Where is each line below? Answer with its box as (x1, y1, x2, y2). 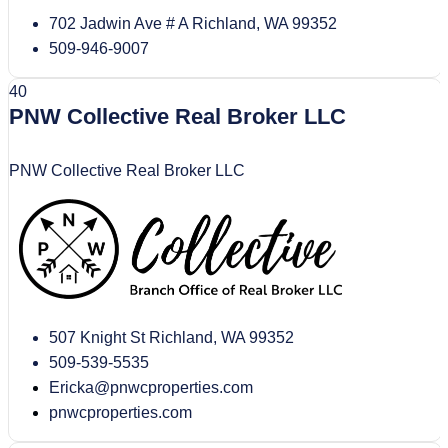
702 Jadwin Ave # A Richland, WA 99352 (49, 15, 337, 33)
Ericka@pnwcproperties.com (49, 379, 253, 397)
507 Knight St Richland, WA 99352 (49, 329, 294, 347)
